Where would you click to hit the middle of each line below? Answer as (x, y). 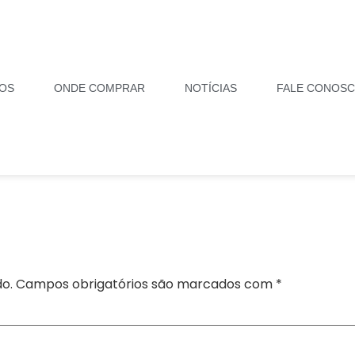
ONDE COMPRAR (99, 88)
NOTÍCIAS (211, 88)
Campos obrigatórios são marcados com (146, 284)
